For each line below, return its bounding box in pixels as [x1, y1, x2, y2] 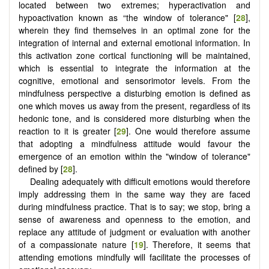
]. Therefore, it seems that [143, 238, 250, 250]
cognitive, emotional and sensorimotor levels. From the [19, 74, 250, 86]
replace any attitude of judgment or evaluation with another [19, 225, 250, 238]
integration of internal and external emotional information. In [19, 36, 250, 49]
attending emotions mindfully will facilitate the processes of [19, 250, 250, 263]
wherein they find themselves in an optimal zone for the [19, 23, 250, 36]
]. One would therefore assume [126, 124, 251, 137]
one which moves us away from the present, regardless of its [19, 99, 250, 112]
